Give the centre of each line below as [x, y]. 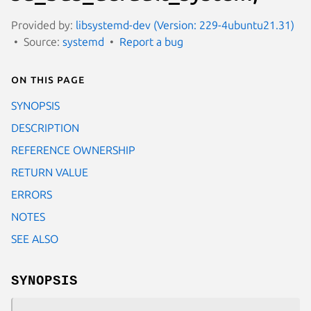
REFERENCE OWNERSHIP [73, 150]
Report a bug [151, 41]
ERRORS [32, 194]
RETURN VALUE [50, 172]
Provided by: [43, 25]
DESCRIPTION [45, 127]
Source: [43, 41]
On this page [48, 79]
